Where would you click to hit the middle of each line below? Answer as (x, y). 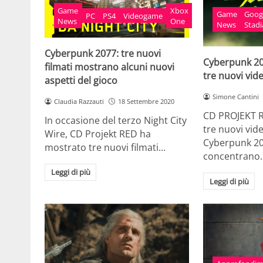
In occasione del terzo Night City (116, 120)
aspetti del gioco (81, 80)
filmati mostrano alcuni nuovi (109, 67)
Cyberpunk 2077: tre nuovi (103, 53)
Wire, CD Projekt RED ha (98, 134)
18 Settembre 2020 (146, 101)
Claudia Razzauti (79, 101)
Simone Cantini (236, 97)
